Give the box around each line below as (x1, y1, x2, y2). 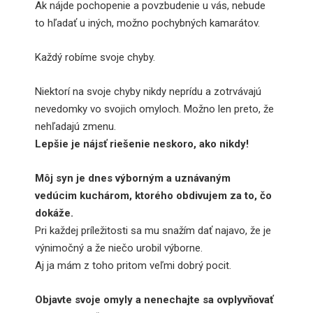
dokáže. (35, 206, 73, 219)
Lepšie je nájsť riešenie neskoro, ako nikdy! (35, 137, 249, 150)
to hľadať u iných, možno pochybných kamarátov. (35, 16, 260, 29)
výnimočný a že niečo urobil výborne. (35, 241, 203, 254)
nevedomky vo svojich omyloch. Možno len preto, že (35, 102, 274, 115)
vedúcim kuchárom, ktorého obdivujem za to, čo (35, 189, 272, 202)
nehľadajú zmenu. (35, 119, 116, 133)
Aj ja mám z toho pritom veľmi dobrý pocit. (35, 259, 231, 272)
